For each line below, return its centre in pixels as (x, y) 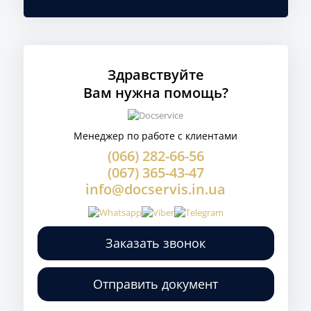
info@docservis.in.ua (155, 189)
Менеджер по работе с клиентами (155, 136)
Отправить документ (155, 284)
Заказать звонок (155, 243)
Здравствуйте (155, 75)
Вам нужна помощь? (155, 93)
